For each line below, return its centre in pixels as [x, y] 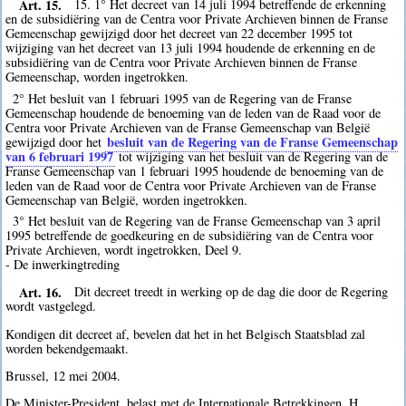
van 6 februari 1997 [60, 156]
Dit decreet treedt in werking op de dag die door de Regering [232, 292]
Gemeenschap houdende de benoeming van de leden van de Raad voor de [193, 112]
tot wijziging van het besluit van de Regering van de [252, 156]
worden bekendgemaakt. [68, 348]
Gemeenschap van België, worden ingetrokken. [127, 199]
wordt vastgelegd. [51, 306]
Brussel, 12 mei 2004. [63, 376]
